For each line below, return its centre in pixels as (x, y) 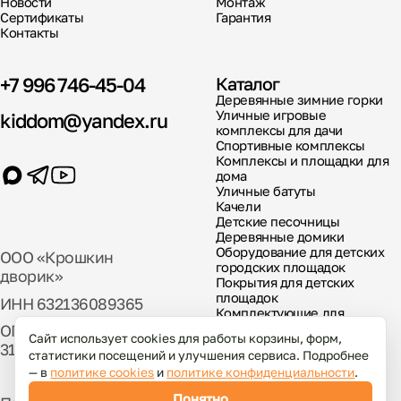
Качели (238, 206)
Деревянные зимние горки (299, 99)
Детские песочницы (277, 221)
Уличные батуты (265, 191)
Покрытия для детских (285, 282)
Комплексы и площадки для (302, 160)
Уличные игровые (271, 115)
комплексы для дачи (279, 130)
